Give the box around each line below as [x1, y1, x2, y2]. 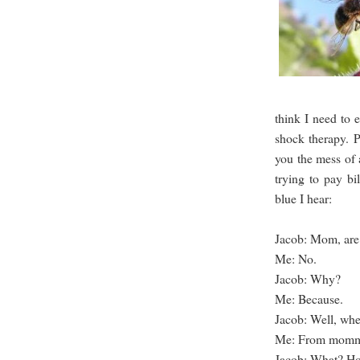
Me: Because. [275, 290, 343, 308]
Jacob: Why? [275, 270, 341, 288]
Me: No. [275, 250, 317, 268]
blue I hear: [275, 190, 332, 207]
